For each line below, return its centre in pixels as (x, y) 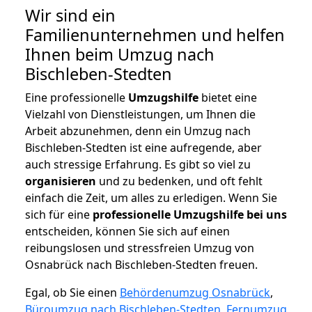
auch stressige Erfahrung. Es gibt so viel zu (138, 165)
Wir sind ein (70, 16)
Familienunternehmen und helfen (155, 35)
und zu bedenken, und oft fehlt (179, 181)
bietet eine (228, 98)
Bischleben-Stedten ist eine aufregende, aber (143, 148)
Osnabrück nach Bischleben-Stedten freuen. (141, 265)
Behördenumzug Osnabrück (195, 293)
